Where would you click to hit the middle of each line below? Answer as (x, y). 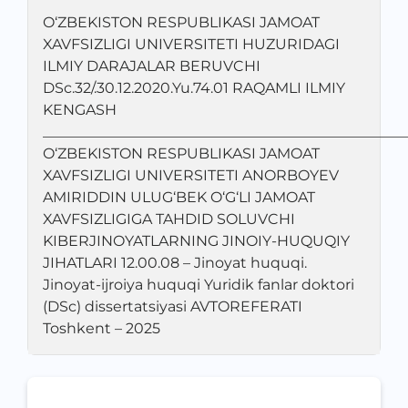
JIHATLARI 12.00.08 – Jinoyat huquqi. (175, 263)
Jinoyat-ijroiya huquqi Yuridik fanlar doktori (199, 285)
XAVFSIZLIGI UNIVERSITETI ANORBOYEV (191, 175)
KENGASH (80, 110)
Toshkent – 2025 (102, 328)
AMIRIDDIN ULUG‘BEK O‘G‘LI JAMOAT (179, 197)
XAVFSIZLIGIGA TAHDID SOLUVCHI (169, 219)
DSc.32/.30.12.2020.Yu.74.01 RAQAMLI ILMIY (194, 88)
